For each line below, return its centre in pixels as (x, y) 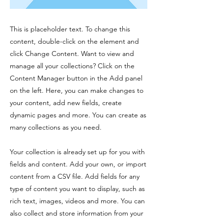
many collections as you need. (56, 127)
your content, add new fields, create (66, 103)
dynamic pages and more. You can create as (78, 115)
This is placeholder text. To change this (70, 29)
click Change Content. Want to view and (72, 54)
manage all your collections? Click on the (72, 66)
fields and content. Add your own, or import (78, 164)
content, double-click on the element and (74, 41)
